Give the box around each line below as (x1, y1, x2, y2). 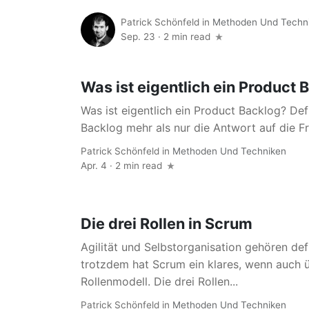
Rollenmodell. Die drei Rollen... (81, 274, 238, 288)
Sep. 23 (121, 30, 158, 42)
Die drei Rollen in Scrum (81, 214, 252, 232)
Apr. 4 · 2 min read (81, 160, 165, 172)
